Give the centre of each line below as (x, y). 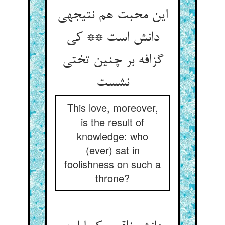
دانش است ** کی (113, 38)
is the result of (113, 122)
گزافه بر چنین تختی (113, 61)
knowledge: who (113, 136)
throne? (113, 178)
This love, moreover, (113, 108)
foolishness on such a (113, 164)
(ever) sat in (113, 150)
